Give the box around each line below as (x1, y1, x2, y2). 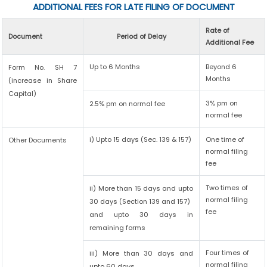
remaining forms (89, 223, 146, 232)
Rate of (206, 26, 230, 35)
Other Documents (8, 135, 67, 145)
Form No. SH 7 (8, 63, 77, 72)
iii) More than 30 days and (89, 249, 193, 258)
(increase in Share (8, 76, 77, 85)
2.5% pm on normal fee (89, 99, 166, 108)
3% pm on (206, 98, 238, 108)
